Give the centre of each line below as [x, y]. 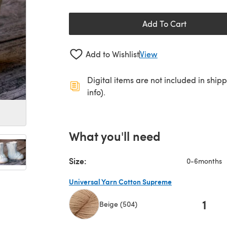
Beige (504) [118, 204]
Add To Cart [164, 24]
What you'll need [115, 136]
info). [96, 92]
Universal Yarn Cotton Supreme [120, 181]
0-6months [204, 161]
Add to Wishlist [112, 54]
